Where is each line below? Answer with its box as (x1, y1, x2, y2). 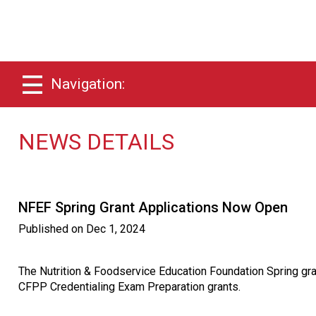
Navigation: (51, 75, 125, 92)
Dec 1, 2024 (86, 221, 145, 236)
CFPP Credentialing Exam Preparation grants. (18, 279, 241, 293)
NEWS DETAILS (18, 128, 174, 155)
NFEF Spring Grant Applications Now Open (18, 199, 288, 216)
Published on (18, 221, 86, 236)
